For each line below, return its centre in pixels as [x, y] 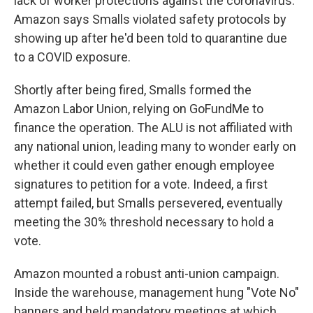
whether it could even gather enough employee [144, 165]
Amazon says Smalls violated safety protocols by [150, 19]
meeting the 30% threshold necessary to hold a [144, 222]
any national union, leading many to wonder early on [155, 146]
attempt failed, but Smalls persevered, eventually [148, 203]
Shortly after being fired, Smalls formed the [133, 90]
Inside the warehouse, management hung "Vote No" [156, 292]
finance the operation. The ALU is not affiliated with [153, 128]
